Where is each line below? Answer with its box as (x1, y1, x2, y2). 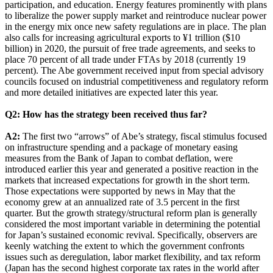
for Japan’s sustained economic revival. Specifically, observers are (5, 229, 257, 240)
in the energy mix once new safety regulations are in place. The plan (5, 21, 266, 32)
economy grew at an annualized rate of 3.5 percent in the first (5, 196, 239, 207)
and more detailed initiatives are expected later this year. (5, 87, 218, 97)
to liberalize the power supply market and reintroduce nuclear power (5, 10, 266, 21)
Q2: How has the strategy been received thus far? (5, 108, 207, 119)
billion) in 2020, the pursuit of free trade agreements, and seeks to (5, 43, 255, 54)
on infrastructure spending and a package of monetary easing (5, 141, 238, 152)
